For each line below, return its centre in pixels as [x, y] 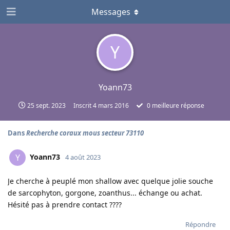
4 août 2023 [83, 157]
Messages [111, 12]
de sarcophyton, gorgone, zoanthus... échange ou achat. [105, 193]
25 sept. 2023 [46, 106]
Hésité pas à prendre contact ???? [65, 205]
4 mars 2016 [111, 106]
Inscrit [83, 106]
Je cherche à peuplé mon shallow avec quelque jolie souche [110, 181]
